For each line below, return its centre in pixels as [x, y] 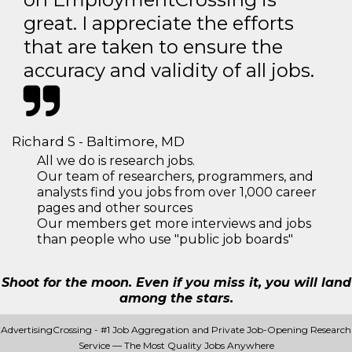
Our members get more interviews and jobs [174, 224]
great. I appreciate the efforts [159, 23]
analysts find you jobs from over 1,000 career [177, 192]
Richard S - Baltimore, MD [98, 141]
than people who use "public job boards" [165, 239]
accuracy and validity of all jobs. [169, 70]
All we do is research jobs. [116, 161]
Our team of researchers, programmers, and [175, 176]
